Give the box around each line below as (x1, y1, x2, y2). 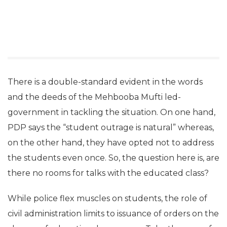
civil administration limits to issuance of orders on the (8, 209, 219, 218)
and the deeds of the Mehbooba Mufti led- (8, 92, 181, 102)
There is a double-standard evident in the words (8, 77, 203, 87)
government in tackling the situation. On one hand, (8, 107, 215, 117)
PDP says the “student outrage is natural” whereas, (8, 123, 214, 132)
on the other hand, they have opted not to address (8, 138, 214, 147)
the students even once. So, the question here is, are (8, 153, 219, 163)
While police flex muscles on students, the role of (8, 194, 207, 203)
